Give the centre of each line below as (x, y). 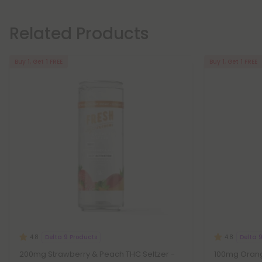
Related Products (79, 34)
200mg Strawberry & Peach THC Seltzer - (97, 254)
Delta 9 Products (71, 237)
